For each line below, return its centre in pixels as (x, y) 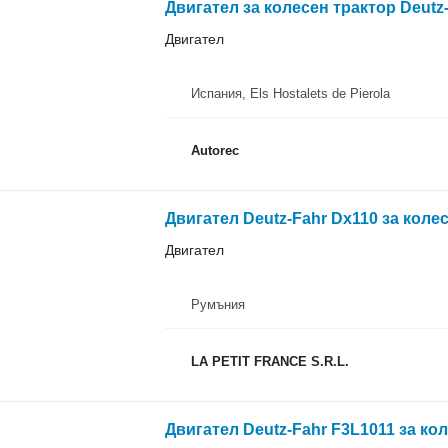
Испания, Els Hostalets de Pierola (290, 93)
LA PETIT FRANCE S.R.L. (269, 361)
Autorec (214, 150)
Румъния (217, 304)
